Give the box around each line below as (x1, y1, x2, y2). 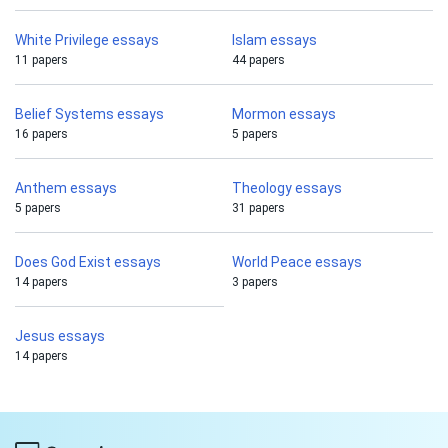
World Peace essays (232, 254, 362, 271)
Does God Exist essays (15, 254, 161, 271)
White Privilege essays (15, 32, 159, 49)
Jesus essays (15, 328, 105, 345)
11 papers (15, 53, 68, 68)
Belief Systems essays (15, 106, 164, 123)
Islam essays (232, 32, 317, 49)
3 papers (232, 275, 278, 290)
